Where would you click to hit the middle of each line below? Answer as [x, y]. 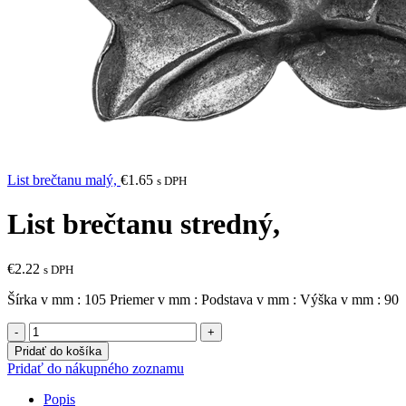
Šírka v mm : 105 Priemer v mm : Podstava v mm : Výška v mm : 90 [203, 299]
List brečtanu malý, [64, 180]
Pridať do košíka [58, 351]
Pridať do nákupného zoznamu [96, 368]
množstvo [56, 329]
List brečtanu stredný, [144, 224]
